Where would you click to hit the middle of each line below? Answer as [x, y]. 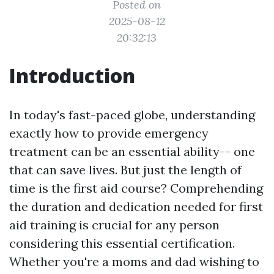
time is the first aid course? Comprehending [136, 188]
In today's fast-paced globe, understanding [132, 115]
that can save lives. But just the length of [125, 170]
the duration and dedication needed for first [136, 206]
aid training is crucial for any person [114, 225]
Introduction [72, 76]
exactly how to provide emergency [109, 133]
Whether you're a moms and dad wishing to [134, 261]
